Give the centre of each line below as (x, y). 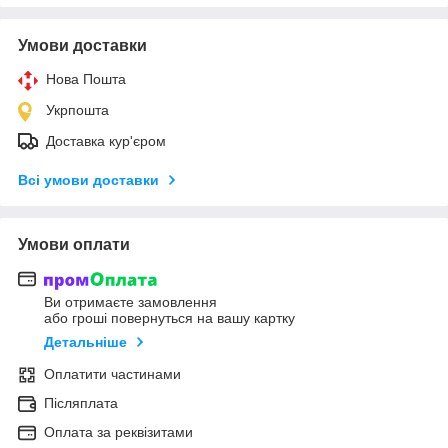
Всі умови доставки (88, 179)
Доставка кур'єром (106, 140)
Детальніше (85, 342)
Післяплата (81, 403)
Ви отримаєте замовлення (130, 302)
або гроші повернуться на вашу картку (169, 318)
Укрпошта (77, 109)
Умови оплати (74, 244)
